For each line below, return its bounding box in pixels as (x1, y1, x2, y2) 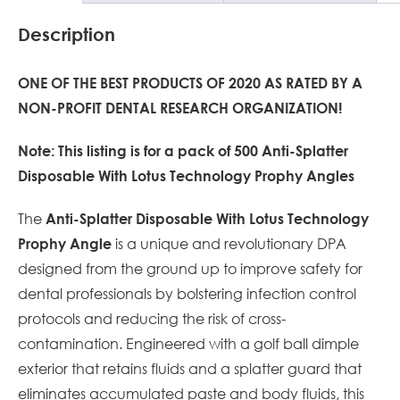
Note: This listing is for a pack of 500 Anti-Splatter (18, 142, 348, 159)
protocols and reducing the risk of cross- (18, 309, 286, 328)
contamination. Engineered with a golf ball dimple (18, 334, 359, 353)
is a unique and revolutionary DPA (112, 234, 346, 253)
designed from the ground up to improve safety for (18, 259, 362, 278)
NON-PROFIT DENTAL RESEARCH (18, 99, 232, 116)
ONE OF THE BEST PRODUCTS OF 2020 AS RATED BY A (18, 74, 362, 91)
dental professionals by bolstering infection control (18, 284, 356, 303)
